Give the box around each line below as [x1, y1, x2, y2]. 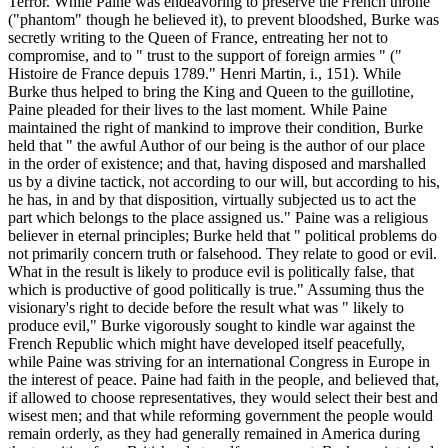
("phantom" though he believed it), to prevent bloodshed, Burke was [8, 11, 439, 29]
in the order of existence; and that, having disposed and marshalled [8, 155, 426, 173]
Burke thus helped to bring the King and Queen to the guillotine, [8, 83, 414, 101]
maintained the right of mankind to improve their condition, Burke [8, 119, 423, 137]
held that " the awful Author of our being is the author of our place [8, 137, 425, 155]
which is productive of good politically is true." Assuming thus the [8, 281, 424, 299]
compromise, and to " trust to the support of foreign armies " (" [8, 47, 402, 65]
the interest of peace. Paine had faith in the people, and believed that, [8, 371, 439, 389]
